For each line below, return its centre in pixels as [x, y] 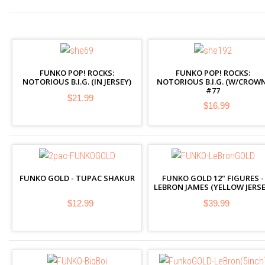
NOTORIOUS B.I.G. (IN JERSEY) [77, 82]
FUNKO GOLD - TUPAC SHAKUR [77, 178]
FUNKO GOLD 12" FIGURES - [213, 178]
